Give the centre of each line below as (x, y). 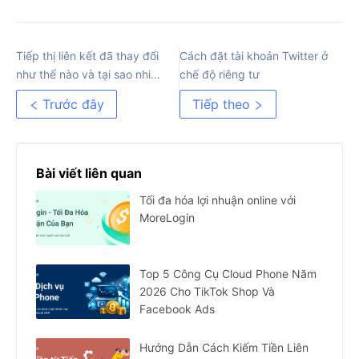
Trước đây (73, 105)
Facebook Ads (177, 309)
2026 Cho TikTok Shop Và (207, 292)
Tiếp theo (221, 105)
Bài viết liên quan (89, 173)
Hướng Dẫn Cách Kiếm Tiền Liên (224, 348)
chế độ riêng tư (220, 75)
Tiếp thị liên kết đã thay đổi (87, 56)
